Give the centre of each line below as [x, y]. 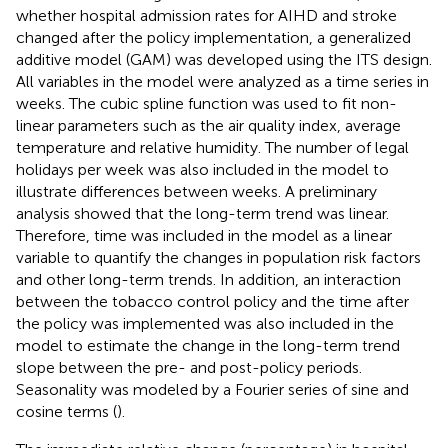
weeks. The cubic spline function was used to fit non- [206, 103]
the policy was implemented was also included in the [205, 323]
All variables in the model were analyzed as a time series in [222, 81]
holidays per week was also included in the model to [202, 169]
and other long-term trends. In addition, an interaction [208, 279]
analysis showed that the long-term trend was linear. [202, 213]
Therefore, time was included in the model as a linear [204, 235]
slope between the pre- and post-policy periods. [189, 367]
